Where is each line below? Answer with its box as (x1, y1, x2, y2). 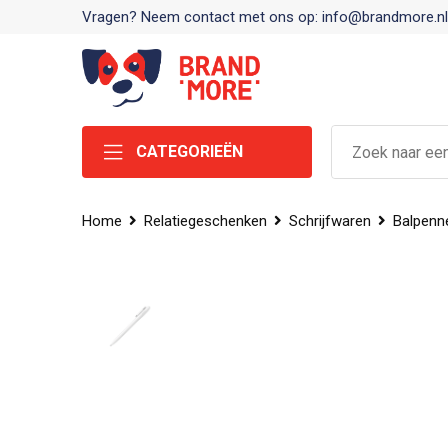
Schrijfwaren (288, 212, 371, 230)
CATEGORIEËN (135, 142, 243, 161)
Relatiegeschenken (143, 212, 267, 230)
